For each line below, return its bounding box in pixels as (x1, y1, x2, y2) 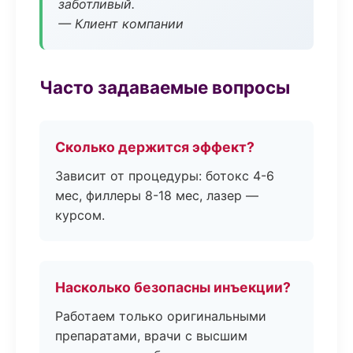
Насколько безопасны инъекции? (55, 279, 291, 295)
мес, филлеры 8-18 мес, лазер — (55, 188, 258, 203)
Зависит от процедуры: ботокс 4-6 (55, 168, 274, 184)
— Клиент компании (58, 16, 184, 32)
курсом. (55, 207, 105, 223)
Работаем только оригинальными (55, 308, 266, 324)
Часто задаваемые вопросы (39, 76, 290, 98)
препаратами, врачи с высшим (55, 328, 247, 344)
